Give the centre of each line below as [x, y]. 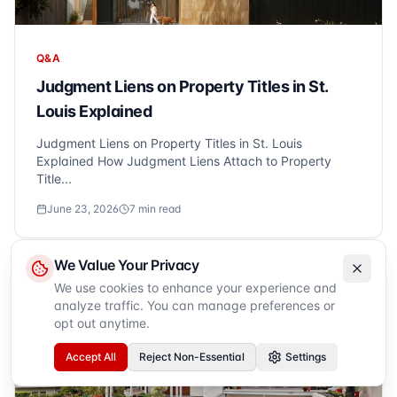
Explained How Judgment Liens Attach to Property [184, 161]
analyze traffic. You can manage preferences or [195, 305]
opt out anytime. [102, 323]
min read [158, 209]
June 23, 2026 [83, 209]
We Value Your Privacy [127, 265]
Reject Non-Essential [192, 357]
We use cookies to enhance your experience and [195, 288]
